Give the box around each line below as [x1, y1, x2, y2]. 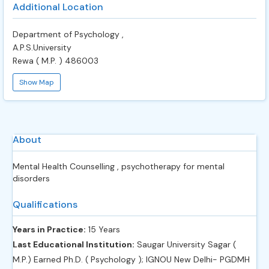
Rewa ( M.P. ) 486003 [13, 55, 98, 66]
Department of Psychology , [13, 28, 124, 40]
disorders [13, 172, 50, 184]
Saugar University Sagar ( [134, 238, 236, 250]
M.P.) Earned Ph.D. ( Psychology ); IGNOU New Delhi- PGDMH [13, 253, 250, 265]
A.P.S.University [13, 41, 71, 53]
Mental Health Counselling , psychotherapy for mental [13, 160, 225, 172]
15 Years [86, 223, 120, 235]
